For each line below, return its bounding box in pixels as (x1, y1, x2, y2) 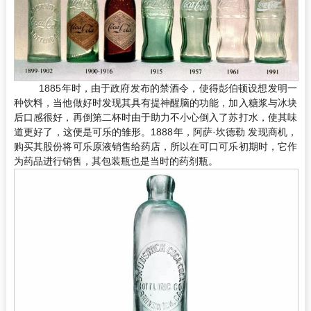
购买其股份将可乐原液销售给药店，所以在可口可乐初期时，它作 (14, 140, 297, 152)
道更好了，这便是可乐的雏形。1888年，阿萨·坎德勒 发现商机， (14, 126, 297, 137)
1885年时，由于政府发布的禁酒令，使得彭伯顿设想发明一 (33, 82, 297, 94)
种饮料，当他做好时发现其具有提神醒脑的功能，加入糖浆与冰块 (14, 96, 297, 108)
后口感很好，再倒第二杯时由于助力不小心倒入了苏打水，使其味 (14, 111, 297, 123)
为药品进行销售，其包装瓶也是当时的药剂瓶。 (14, 155, 219, 167)
